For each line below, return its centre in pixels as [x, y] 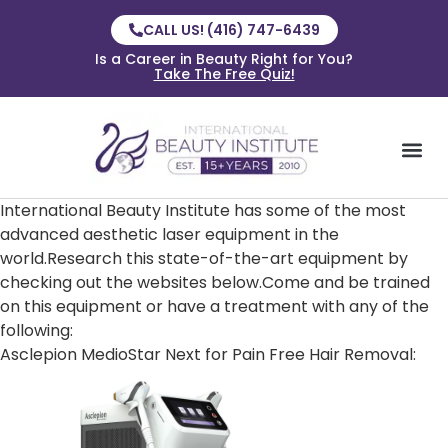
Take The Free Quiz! [224, 74]
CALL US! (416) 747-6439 [231, 30]
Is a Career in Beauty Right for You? [224, 59]
